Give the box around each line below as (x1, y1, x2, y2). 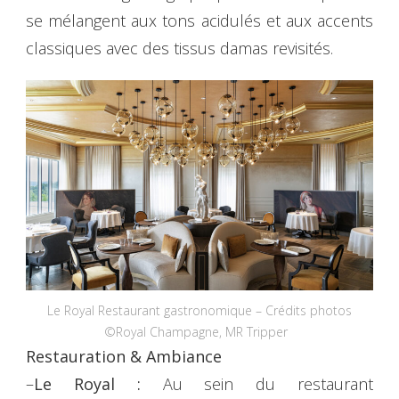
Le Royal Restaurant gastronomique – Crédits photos (47, 302, 352, 320)
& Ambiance (130, 346, 222, 368)
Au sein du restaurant (162, 373, 373, 395)
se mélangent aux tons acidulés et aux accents (26, 9, 373, 31)
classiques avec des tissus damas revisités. (26, 37, 342, 59)
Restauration (26, 346, 126, 368)
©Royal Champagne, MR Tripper (104, 323, 295, 341)
